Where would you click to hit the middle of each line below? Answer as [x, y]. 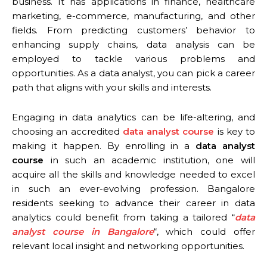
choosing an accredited [67, 131]
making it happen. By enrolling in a [104, 145]
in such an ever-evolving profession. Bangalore [133, 188]
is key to [235, 131]
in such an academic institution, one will [149, 160]
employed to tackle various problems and [133, 58]
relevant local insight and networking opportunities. [128, 246]
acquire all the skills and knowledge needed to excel [133, 174]
